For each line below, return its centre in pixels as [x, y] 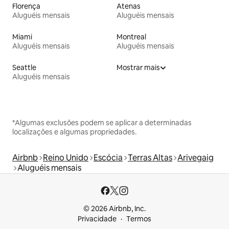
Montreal [131, 37]
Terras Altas [150, 158]
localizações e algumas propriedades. [74, 132]
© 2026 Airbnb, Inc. [114, 209]
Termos [139, 219]
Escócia [108, 158]
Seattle [24, 68]
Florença [26, 6]
